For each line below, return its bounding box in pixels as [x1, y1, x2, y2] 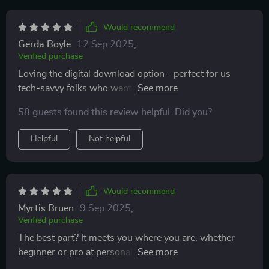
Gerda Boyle [18, 40, 71, 49]
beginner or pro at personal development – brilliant [18, 247, 231, 257]
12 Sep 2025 [77, 40, 134, 49]
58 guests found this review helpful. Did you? [18, 107, 212, 117]
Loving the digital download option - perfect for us [18, 69, 231, 79]
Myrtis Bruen [18, 204, 74, 213]
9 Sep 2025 [80, 204, 131, 213]
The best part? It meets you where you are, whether [18, 233, 235, 243]
